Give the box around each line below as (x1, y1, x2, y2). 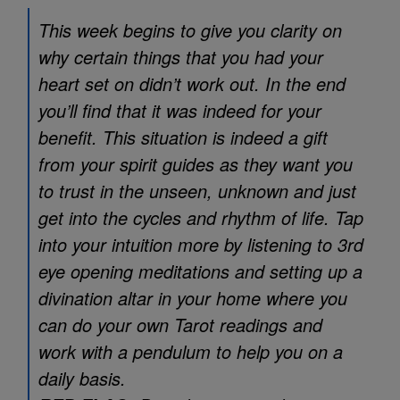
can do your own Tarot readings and (38, 312, 322, 337)
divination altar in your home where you (38, 285, 347, 311)
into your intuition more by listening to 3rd (38, 231, 363, 257)
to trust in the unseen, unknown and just (38, 178, 356, 204)
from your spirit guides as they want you (38, 151, 353, 177)
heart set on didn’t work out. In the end (38, 71, 346, 96)
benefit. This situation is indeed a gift (38, 124, 328, 150)
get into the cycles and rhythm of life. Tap (38, 204, 363, 230)
